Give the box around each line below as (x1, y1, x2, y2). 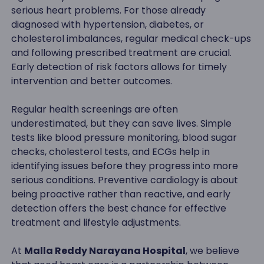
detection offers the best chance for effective (11, 202, 226, 216)
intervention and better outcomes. (11, 74, 172, 88)
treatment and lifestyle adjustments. (11, 216, 181, 230)
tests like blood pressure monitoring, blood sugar (11, 131, 237, 145)
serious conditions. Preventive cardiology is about (11, 173, 238, 187)
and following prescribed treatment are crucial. (11, 46, 232, 60)
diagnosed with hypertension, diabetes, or (11, 18, 204, 32)
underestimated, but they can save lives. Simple (11, 117, 232, 131)
